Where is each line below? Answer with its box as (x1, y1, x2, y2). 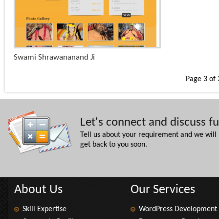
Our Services (131, 183, 195, 197)
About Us (14, 183, 63, 197)
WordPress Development (139, 205, 217, 213)
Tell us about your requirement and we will (80, 131, 217, 139)
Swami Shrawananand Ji (14, 53, 95, 62)
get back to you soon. (80, 141, 147, 149)
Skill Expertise (22, 205, 66, 213)
